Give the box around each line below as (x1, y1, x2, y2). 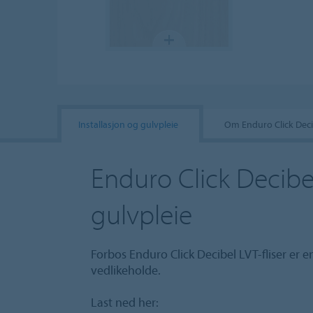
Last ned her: (91, 294, 159, 311)
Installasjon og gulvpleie (78, 117, 178, 130)
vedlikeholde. (91, 262, 161, 279)
